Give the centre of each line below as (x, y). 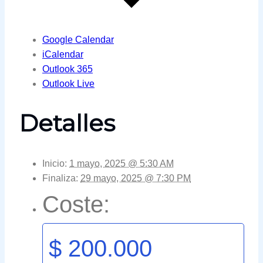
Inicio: (55, 163)
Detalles (67, 123)
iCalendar (63, 55)
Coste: (76, 204)
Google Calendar (78, 40)
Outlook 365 (68, 69)
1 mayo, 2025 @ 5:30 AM (122, 163)
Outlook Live (68, 84)
